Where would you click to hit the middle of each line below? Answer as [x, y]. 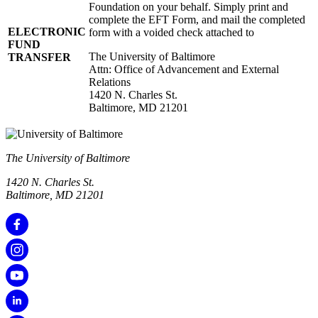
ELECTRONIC [47, 32]
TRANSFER [39, 57]
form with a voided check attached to [171, 33]
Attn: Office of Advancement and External [184, 70]
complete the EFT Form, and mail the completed [197, 20]
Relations [110, 82]
